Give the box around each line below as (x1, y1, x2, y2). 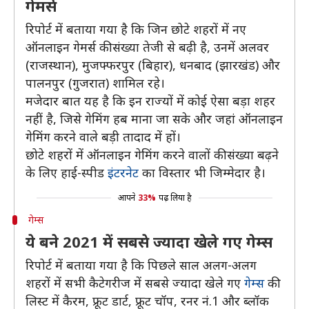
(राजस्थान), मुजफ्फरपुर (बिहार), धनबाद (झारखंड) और (26, 57, 280, 73)
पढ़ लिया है (158, 192, 192, 203)
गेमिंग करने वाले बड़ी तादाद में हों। (26, 128, 181, 145)
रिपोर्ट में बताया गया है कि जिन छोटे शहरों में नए (26, 21, 246, 37)
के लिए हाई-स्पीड (26, 164, 108, 181)
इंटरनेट (108, 164, 139, 181)
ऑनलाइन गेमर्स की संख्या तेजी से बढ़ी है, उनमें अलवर (26, 39, 269, 55)
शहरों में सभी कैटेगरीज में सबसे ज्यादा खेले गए (26, 275, 244, 291)
